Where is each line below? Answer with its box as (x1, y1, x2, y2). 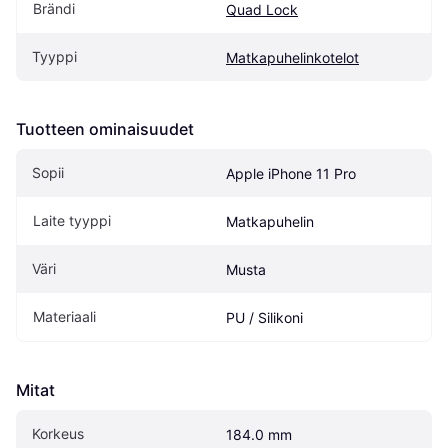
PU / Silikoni (226, 309, 303, 327)
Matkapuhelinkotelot (226, 49, 359, 67)
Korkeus (32, 425, 84, 443)
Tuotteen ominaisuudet (16, 119, 194, 140)
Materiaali (33, 308, 96, 326)
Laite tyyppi (33, 212, 111, 230)
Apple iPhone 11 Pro (226, 165, 356, 183)
